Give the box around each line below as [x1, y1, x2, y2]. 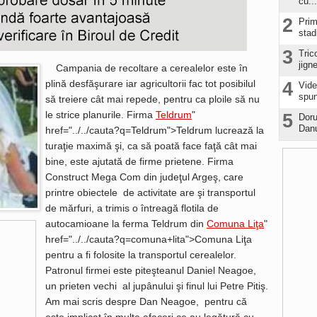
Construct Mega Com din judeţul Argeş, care [45, 171, 243, 183]
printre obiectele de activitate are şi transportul [45, 187, 255, 198]
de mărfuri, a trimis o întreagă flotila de [45, 202, 219, 214]
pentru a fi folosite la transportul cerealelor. [45, 249, 236, 260]
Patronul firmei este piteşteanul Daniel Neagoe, [45, 265, 256, 276]
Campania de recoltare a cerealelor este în [56, 62, 248, 74]
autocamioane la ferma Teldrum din [45, 218, 207, 229]
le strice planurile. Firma [45, 109, 156, 120]
